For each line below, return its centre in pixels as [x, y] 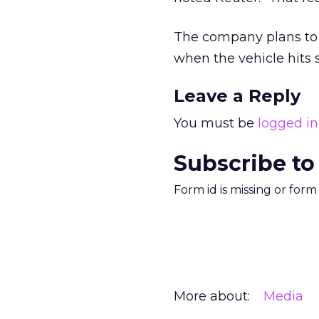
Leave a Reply [237, 96]
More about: [212, 296]
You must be [216, 123]
